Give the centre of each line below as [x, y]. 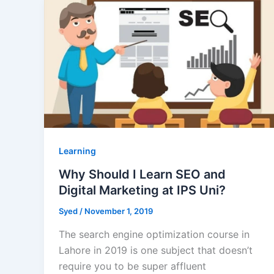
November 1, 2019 [119, 211]
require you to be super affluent [132, 266]
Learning [77, 151]
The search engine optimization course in [154, 234]
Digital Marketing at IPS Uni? [142, 191]
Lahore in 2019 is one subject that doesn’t [156, 250]
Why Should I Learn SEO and [142, 175]
